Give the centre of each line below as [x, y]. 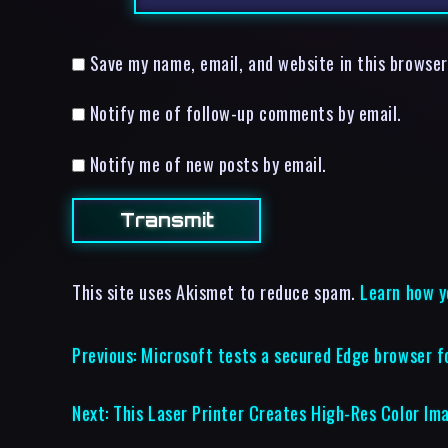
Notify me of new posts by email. [208, 163]
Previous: [104, 354]
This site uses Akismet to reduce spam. [216, 291]
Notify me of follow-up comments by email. [245, 113]
